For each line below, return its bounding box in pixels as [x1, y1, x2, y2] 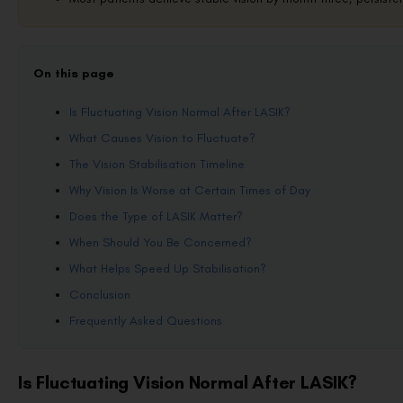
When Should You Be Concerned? [69, 235, 252, 251]
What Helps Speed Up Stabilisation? [69, 261, 266, 277]
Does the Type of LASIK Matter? [69, 209, 243, 225]
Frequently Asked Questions [69, 313, 222, 329]
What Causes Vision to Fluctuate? [69, 130, 255, 147]
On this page [33, 65, 114, 81]
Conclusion [69, 287, 130, 303]
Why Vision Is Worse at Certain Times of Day [69, 183, 310, 199]
